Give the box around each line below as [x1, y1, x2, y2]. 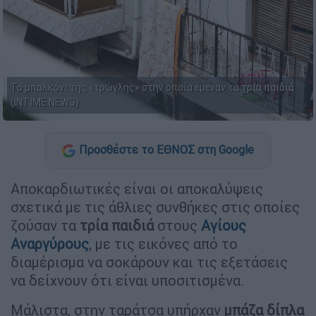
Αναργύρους [11, 234, 89, 253]
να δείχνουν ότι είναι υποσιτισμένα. [11, 271, 245, 289]
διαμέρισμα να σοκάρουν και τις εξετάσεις [11, 253, 288, 271]
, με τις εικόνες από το [89, 234, 238, 253]
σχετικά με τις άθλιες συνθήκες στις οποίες [11, 197, 300, 216]
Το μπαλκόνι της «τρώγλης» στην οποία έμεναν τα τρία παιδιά [11, 81, 294, 95]
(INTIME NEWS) [11, 96, 79, 109]
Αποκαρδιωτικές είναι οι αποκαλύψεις [11, 179, 263, 197]
